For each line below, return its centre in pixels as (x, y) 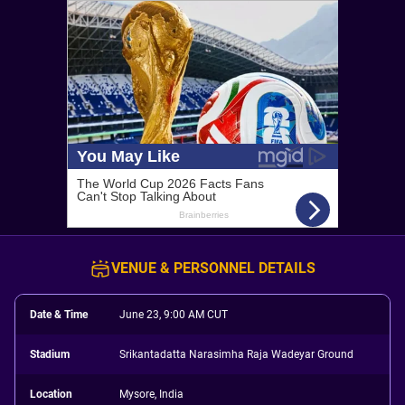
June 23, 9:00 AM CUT (174, 315)
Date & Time (59, 315)
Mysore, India (152, 394)
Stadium (50, 354)
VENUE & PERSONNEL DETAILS (213, 268)
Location (51, 394)
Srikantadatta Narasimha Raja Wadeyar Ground (237, 354)
